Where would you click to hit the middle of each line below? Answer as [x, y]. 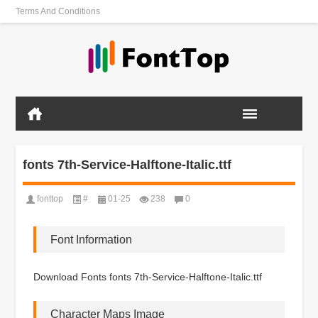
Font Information [92, 239]
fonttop [50, 198]
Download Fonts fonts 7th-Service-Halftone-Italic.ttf [148, 276]
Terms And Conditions [58, 11]
